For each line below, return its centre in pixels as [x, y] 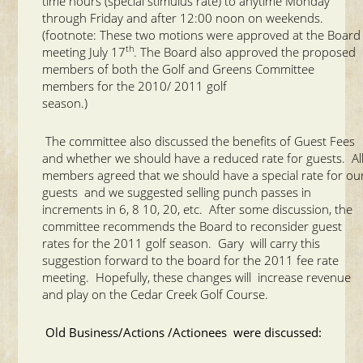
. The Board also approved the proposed [245, 51]
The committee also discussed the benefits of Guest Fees [199, 141]
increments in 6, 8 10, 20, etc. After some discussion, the [198, 209]
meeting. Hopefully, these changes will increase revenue [197, 277]
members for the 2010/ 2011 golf [135, 85]
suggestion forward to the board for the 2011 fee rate [191, 260]
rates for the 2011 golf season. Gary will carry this [181, 243]
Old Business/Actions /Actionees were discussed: [184, 332]
